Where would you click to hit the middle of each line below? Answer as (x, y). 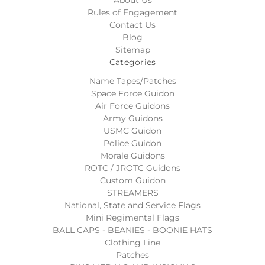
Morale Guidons (132, 155)
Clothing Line (132, 242)
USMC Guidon (132, 130)
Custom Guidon (132, 180)
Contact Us (132, 25)
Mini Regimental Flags (132, 217)
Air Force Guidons (132, 106)
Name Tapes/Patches (132, 81)
